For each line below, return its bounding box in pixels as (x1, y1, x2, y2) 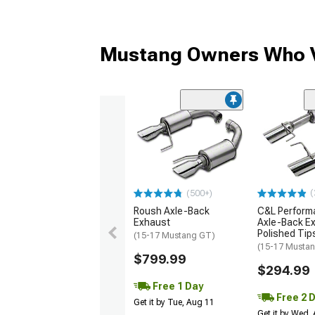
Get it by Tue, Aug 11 (134, 297, 214, 308)
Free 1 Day (150, 281, 203, 292)
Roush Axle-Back (134, 205, 210, 217)
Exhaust (134, 217, 170, 229)
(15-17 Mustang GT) (134, 231, 215, 241)
